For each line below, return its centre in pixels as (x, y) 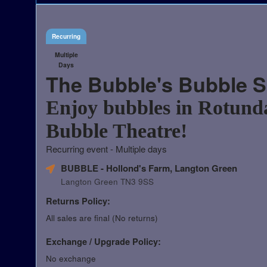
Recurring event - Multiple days (106, 148)
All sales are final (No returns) (102, 218)
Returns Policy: (78, 201)
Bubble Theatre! (117, 131)
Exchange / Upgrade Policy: (103, 241)
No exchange (71, 258)
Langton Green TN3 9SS (107, 181)
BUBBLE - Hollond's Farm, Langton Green (149, 168)
